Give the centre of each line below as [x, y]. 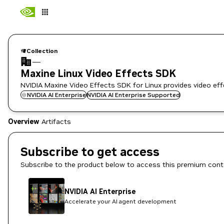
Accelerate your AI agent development [120, 201]
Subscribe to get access [90, 152]
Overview [24, 121]
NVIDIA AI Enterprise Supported [133, 95]
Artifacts [56, 121]
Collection [42, 51]
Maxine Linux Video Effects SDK [98, 73]
